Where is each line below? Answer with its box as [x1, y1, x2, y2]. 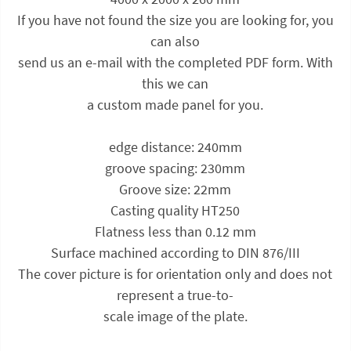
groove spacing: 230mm [105, 158, 246, 177]
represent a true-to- [117, 285, 234, 304]
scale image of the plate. [103, 306, 248, 325]
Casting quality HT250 [110, 201, 241, 219]
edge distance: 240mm [108, 137, 242, 156]
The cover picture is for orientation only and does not [18, 264, 333, 283]
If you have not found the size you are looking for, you [16, 10, 334, 29]
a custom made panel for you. [87, 95, 264, 114]
